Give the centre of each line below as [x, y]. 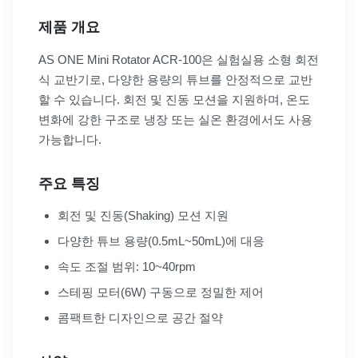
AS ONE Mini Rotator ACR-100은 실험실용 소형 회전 [179, 60]
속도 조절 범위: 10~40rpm [127, 267]
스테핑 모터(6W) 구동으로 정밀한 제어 [161, 292]
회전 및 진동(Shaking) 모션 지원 [143, 216]
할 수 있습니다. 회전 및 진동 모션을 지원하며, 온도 [174, 100]
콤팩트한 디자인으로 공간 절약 [140, 318]
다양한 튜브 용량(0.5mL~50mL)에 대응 [161, 241]
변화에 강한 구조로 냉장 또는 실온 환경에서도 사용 [175, 120]
